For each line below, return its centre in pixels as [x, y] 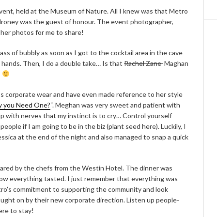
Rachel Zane [143, 63]
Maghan [176, 63]
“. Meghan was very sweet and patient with [115, 105]
